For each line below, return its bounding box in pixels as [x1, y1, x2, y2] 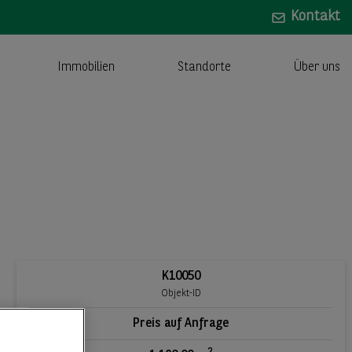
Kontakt [291, 9, 340, 24]
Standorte [178, 60, 231, 74]
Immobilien [57, 60, 115, 74]
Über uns [294, 60, 340, 74]
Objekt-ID [160, 288, 201, 299]
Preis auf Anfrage [133, 317, 229, 330]
